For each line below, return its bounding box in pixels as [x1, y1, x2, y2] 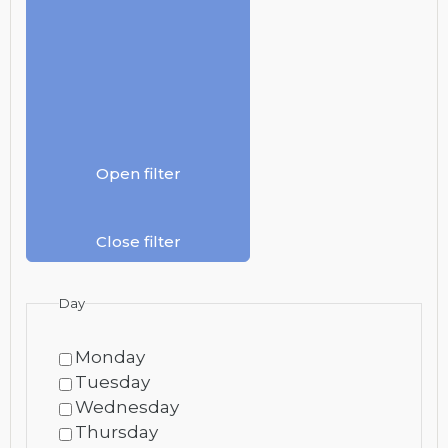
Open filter [95, 163, 181, 183]
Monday [75, 347, 145, 368]
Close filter [95, 232, 181, 252]
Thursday [75, 422, 158, 443]
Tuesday [75, 372, 150, 393]
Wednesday [75, 397, 179, 418]
